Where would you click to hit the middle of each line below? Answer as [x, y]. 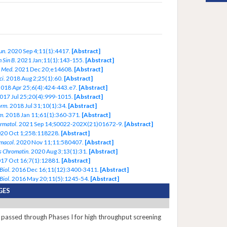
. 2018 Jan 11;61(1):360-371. [42, 115]
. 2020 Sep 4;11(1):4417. [37, 51]
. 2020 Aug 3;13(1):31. [58, 152]
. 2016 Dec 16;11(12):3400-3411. [54, 170]
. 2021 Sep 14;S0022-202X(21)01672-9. [69, 124]
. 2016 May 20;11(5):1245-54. [49, 179]
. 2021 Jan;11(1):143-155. [49, 60]
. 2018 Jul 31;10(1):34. [37, 106]
